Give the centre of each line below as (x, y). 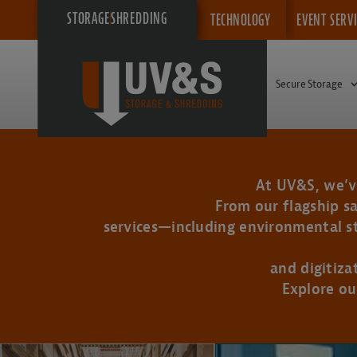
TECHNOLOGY (240, 20)
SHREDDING (139, 18)
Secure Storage (309, 84)
